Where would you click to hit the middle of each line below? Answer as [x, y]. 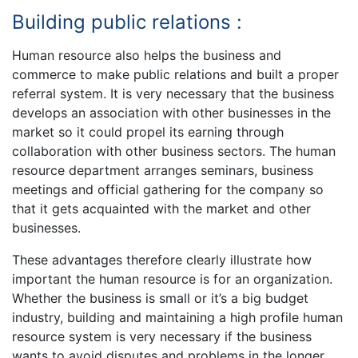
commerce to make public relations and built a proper [175, 74]
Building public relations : [127, 22]
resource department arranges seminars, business [163, 170]
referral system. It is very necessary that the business [173, 93]
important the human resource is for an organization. [172, 278]
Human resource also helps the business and [147, 55]
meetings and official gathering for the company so [168, 189]
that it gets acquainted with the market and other [161, 208]
